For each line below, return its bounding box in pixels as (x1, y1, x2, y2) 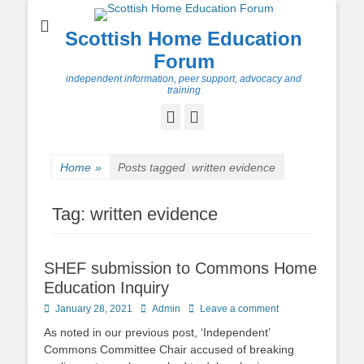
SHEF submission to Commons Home (44, 259, 317, 277)
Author (140, 302, 169, 314)
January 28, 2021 (55, 303, 132, 314)
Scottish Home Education (65, 28, 302, 50)
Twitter (197, 107, 246, 125)
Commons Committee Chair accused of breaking (44, 343, 294, 356)
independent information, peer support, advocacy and (66, 73, 301, 84)
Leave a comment (200, 303, 279, 314)
